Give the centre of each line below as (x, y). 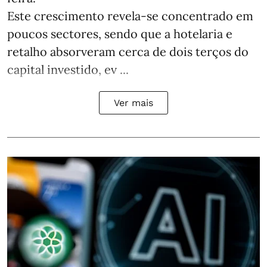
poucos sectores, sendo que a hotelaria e (120, 34)
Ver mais (133, 103)
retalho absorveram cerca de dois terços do (128, 52)
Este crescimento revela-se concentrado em (130, 16)
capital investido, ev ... (68, 70)
